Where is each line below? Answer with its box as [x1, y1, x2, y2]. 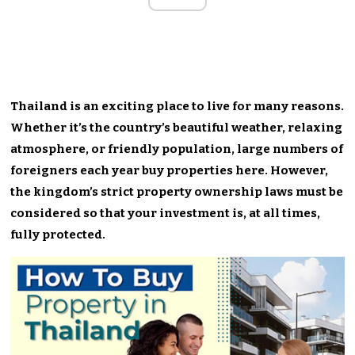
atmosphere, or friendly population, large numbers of [10, 141, 344, 156]
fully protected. [10, 227, 106, 242]
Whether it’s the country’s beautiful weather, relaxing [10, 120, 343, 135]
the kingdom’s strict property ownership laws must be [10, 184, 344, 199]
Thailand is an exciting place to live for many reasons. [10, 98, 345, 113]
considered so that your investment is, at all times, [10, 205, 321, 220]
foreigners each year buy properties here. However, [10, 162, 329, 177]
